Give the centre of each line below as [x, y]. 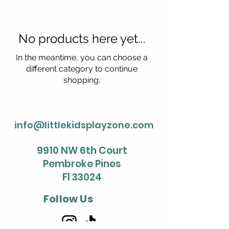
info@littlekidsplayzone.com [84, 125]
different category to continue [82, 69]
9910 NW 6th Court [82, 151]
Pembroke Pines [82, 164]
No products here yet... [82, 39]
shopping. [82, 80]
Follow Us [68, 199]
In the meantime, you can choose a [82, 58]
